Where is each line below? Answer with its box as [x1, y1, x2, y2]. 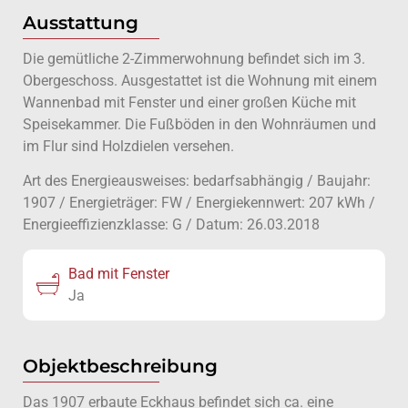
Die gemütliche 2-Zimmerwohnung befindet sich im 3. [23, 50, 365, 67]
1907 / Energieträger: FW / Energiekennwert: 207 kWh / [23, 194, 375, 212]
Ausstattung [23, 12, 138, 34]
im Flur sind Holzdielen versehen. [23, 138, 234, 155]
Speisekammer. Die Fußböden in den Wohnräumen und [23, 116, 376, 133]
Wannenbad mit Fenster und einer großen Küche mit [23, 94, 356, 111]
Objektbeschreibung [23, 355, 218, 378]
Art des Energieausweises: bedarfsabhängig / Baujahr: [23, 172, 371, 190]
